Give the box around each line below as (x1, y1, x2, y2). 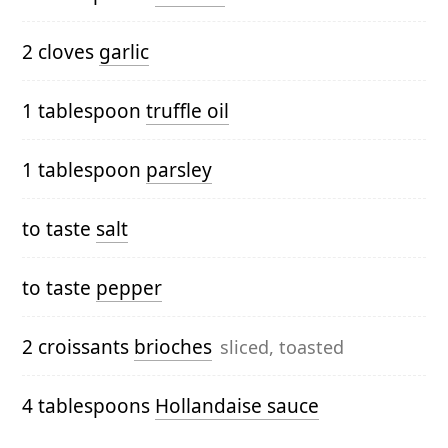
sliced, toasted (220, 335, 344, 360)
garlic (99, 39, 149, 66)
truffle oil (146, 98, 229, 125)
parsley (146, 157, 212, 184)
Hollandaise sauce (155, 393, 319, 420)
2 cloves (22, 39, 99, 66)
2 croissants (22, 334, 134, 361)
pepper (96, 275, 162, 302)
